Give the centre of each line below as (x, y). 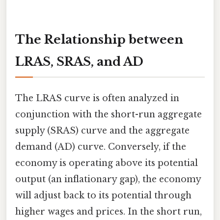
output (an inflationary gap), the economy (108, 179)
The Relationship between (99, 39)
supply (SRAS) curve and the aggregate (102, 130)
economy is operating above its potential (107, 163)
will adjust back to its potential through (103, 195)
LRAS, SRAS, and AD (79, 61)
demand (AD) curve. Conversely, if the (101, 147)
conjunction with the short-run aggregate (109, 114)
